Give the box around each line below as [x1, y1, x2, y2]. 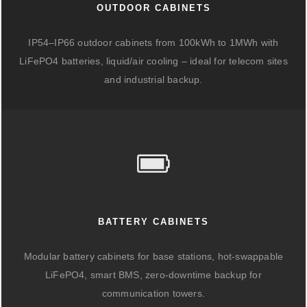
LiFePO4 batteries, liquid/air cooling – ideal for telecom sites [19, 56, 288, 66]
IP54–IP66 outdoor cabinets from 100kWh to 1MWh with [28, 37, 279, 48]
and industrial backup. [104, 74, 203, 85]
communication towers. [101, 288, 206, 299]
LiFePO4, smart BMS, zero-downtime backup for [45, 269, 262, 280]
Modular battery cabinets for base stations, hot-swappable [23, 251, 284, 262]
